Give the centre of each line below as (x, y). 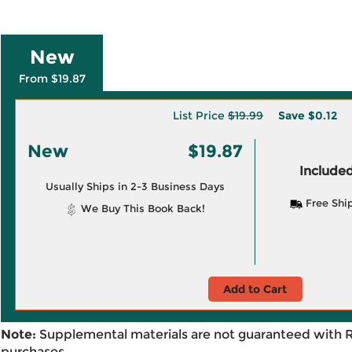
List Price (200, 115)
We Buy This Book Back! (141, 208)
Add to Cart (255, 289)
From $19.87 (52, 79)
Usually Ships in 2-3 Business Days (135, 186)
